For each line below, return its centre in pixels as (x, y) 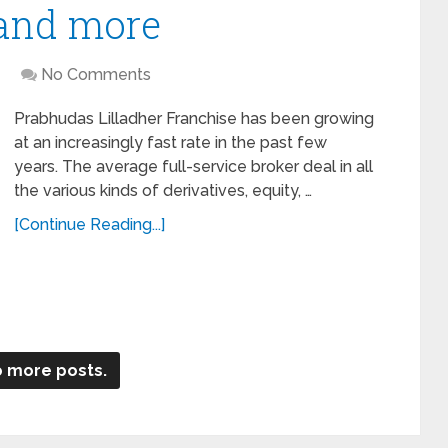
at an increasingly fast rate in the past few (170, 142)
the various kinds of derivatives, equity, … (163, 190)
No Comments (96, 74)
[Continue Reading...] (89, 224)
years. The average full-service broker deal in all (193, 166)
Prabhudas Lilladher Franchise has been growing (194, 118)
